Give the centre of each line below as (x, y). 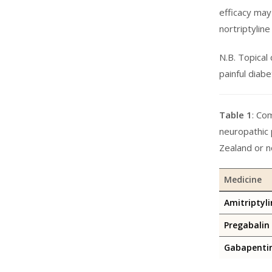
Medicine (243, 179)
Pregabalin (246, 225)
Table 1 (235, 115)
